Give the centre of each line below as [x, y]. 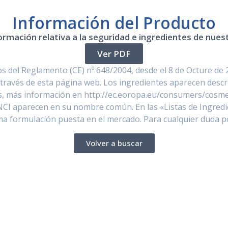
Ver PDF [114, 54]
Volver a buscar [114, 143]
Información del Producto [114, 23]
